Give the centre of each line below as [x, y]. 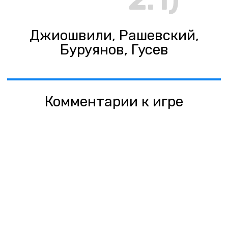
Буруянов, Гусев [114, 50]
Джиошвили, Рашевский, [114, 35]
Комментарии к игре [114, 101]
